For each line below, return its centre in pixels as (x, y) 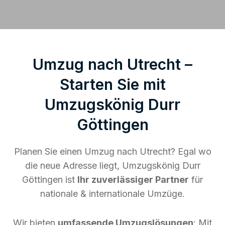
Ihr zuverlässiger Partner (133, 179)
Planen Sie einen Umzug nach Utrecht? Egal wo (113, 151)
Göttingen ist (50, 179)
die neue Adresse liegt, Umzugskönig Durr (113, 165)
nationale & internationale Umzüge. (113, 193)
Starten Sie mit (113, 84)
